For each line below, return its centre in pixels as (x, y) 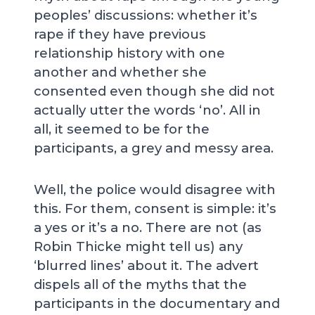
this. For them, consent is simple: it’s (155, 208)
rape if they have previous (120, 34)
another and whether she (120, 72)
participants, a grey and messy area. (154, 148)
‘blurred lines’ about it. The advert (146, 265)
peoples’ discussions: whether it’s (146, 15)
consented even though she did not (154, 91)
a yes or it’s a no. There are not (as (148, 227)
